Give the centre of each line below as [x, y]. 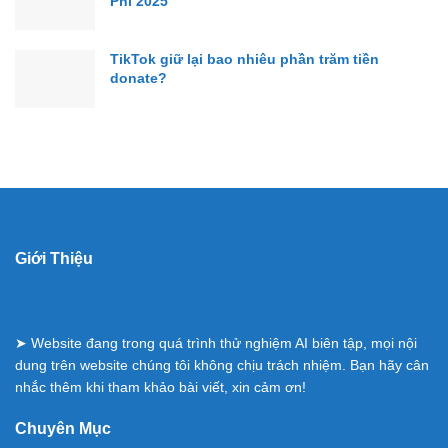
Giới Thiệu [54, 258]
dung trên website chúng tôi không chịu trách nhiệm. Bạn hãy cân [222, 364]
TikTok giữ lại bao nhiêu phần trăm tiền [244, 59]
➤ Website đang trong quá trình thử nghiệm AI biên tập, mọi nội [216, 342]
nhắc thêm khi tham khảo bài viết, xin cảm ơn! [160, 386]
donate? [138, 78]
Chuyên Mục [63, 428]
